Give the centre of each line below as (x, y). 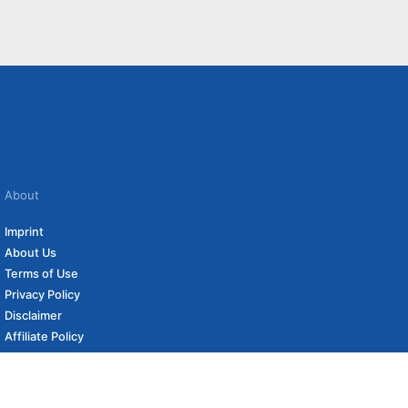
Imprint (24, 231)
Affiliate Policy (44, 336)
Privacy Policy (42, 294)
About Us (30, 252)
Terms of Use (41, 273)
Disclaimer (33, 315)
